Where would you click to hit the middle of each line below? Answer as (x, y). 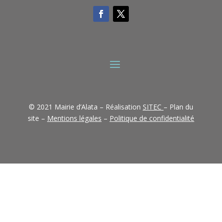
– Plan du (178, 107)
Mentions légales (74, 118)
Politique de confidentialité (152, 118)
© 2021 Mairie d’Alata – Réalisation (85, 107)
